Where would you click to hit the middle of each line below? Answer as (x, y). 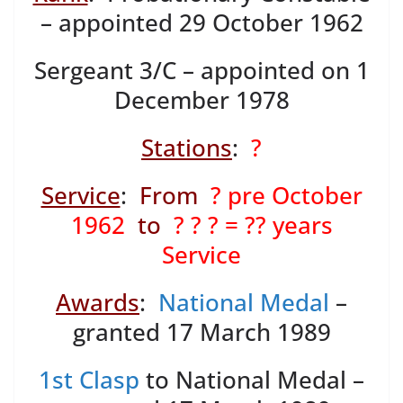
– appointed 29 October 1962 (201, 23)
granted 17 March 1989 (201, 332)
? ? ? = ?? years (253, 225)
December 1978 (201, 100)
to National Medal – (252, 380)
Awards (98, 303)
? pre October (286, 196)
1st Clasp (89, 380)
